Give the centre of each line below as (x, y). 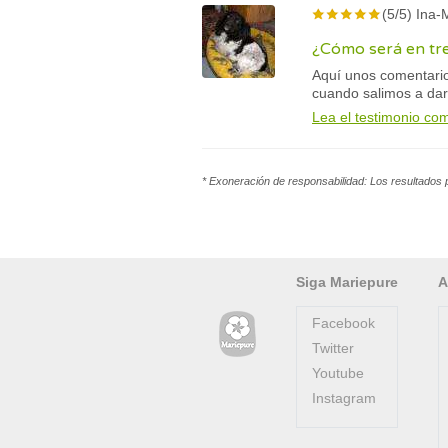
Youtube (338, 373)
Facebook (343, 323)
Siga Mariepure (347, 282)
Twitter (333, 348)
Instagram (344, 398)
